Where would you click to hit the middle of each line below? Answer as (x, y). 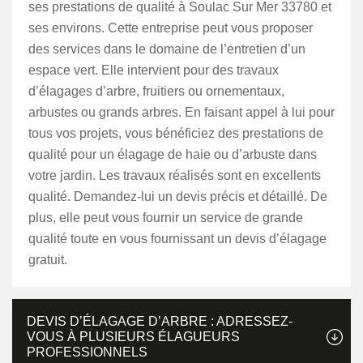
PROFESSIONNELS (87, 352)
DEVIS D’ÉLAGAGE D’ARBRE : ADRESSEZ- (160, 321)
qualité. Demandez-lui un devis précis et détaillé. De (178, 196)
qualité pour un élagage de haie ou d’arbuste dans (173, 154)
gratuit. (48, 260)
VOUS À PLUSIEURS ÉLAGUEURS (133, 337)
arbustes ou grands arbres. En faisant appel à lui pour (181, 112)
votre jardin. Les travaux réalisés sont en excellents (175, 175)
